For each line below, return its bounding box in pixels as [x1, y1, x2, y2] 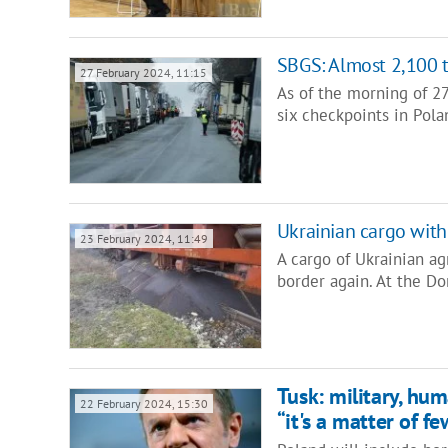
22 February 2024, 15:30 [79, 395, 208, 411]
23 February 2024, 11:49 [79, 230, 208, 246]
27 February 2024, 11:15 [79, 65, 207, 81]
